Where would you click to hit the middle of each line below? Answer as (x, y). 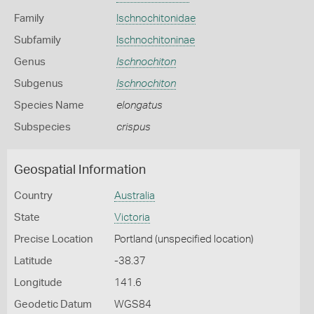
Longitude (38, 283)
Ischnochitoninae (155, 40)
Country (33, 196)
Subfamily (37, 40)
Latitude (33, 261)
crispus (133, 127)
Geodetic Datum (53, 305)
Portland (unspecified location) (184, 239)
